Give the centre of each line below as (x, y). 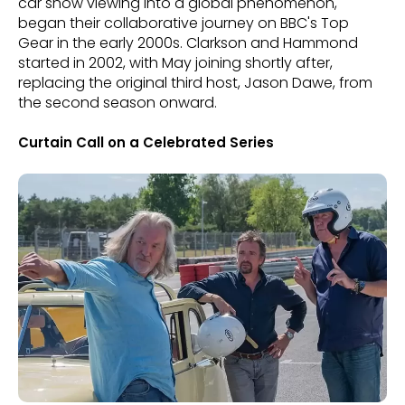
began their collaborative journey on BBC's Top (184, 23)
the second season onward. (118, 102)
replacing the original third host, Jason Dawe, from (195, 82)
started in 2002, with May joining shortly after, (175, 62)
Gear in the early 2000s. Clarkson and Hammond (188, 42)
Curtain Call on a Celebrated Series (146, 143)
